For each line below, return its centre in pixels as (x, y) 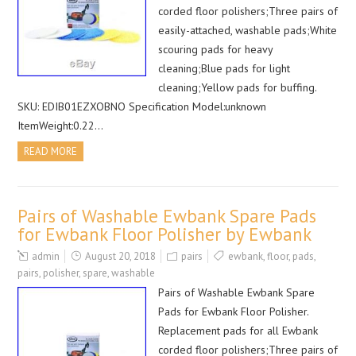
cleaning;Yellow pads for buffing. (237, 87)
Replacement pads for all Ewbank (238, 331)
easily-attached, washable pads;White (247, 30)
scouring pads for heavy (215, 49)
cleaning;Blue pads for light (224, 68)
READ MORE (51, 151)
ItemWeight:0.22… (61, 126)
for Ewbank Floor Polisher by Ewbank (165, 234)
